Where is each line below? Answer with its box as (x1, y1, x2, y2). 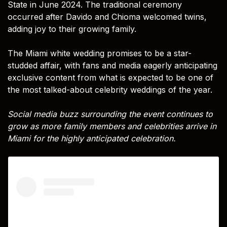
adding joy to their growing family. (8, 23, 136, 34)
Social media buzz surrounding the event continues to (8, 108, 213, 119)
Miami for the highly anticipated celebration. (8, 133, 176, 143)
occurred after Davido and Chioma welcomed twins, (8, 11, 207, 22)
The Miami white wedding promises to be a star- (8, 48, 192, 58)
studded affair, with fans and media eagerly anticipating (8, 60, 217, 70)
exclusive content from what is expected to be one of (8, 72, 213, 83)
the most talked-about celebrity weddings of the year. (8, 84, 212, 95)
